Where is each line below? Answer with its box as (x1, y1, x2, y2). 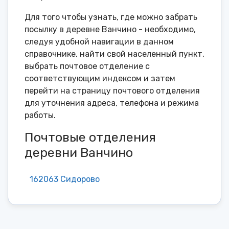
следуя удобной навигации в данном (25, 37, 174, 47)
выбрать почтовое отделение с (25, 61, 150, 72)
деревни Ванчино (25, 145, 133, 161)
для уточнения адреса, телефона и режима (25, 98, 199, 108)
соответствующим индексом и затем (25, 74, 175, 84)
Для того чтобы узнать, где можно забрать (25, 12, 197, 22)
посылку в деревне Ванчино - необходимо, (25, 25, 196, 35)
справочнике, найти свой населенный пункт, (25, 49, 204, 59)
